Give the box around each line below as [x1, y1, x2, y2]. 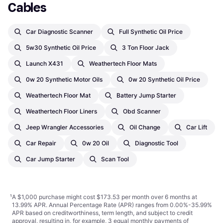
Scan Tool [101, 155, 129, 163]
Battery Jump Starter [116, 92, 176, 100]
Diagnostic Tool [135, 139, 178, 147]
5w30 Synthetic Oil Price [26, 44, 96, 52]
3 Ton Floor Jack [122, 44, 169, 52]
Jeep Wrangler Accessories [26, 123, 104, 131]
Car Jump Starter [26, 155, 75, 163]
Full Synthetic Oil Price [119, 28, 183, 36]
